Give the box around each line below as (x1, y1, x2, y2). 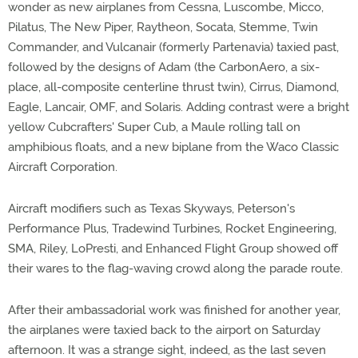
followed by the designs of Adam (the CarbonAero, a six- (8, 60, 320, 74)
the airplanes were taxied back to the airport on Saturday (8, 323, 320, 337)
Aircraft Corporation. (8, 160, 117, 174)
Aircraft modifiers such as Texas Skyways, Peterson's (8, 201, 295, 216)
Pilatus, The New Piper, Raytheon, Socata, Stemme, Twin (8, 20, 318, 34)
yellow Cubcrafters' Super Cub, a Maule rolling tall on (8, 120, 300, 134)
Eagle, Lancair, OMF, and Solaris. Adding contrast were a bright (8, 100, 349, 114)
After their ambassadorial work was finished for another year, (8, 303, 340, 317)
